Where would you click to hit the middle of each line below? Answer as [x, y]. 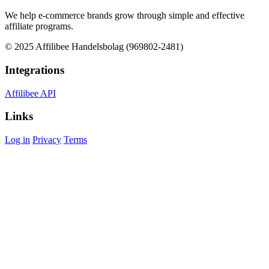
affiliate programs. [39, 26]
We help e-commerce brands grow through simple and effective [125, 16]
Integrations [35, 70]
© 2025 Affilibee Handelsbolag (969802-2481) [94, 47]
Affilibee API [30, 93]
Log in [17, 140]
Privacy [47, 140]
